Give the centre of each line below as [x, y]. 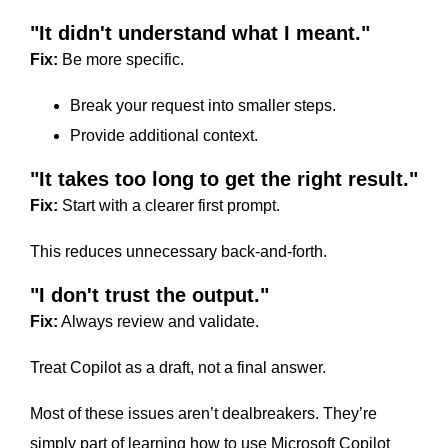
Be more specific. [121, 60]
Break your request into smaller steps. [203, 106]
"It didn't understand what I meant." [200, 33]
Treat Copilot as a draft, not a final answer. [178, 368]
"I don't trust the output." [149, 295]
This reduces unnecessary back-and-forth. [178, 252]
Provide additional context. [164, 136]
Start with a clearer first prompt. [169, 206]
